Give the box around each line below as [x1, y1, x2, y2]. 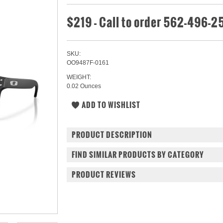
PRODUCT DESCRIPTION [72, 129, 152, 140]
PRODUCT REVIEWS [72, 169, 136, 180]
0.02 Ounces [67, 83, 101, 90]
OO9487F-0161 [67, 59, 109, 66]
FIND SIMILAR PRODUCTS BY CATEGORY [72, 149, 204, 160]
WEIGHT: [67, 74, 91, 81]
